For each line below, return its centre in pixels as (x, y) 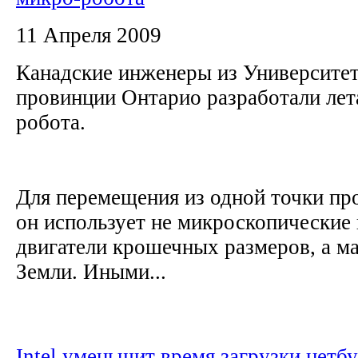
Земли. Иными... (91, 271)
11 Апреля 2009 (89, 35)
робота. (56, 122)
